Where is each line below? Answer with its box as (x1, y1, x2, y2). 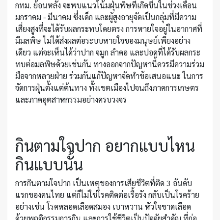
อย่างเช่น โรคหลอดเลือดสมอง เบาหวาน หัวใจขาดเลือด (15, 201, 191, 212)
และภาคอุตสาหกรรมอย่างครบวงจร (15, 94, 127, 105)
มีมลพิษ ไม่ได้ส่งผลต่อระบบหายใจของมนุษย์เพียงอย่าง (15, 35, 191, 46)
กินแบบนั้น (15, 154, 83, 174)
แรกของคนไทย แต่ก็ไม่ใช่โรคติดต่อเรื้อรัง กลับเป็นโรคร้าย (15, 190, 199, 200)
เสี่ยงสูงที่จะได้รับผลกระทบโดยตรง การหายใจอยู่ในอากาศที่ (15, 24, 202, 34)
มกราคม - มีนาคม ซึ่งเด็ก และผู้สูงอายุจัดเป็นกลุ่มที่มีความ (15, 12, 196, 23)
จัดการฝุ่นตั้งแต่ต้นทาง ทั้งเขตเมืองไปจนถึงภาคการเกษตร (15, 82, 199, 93)
